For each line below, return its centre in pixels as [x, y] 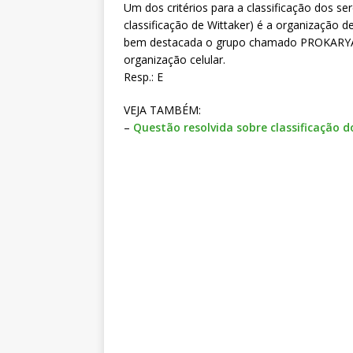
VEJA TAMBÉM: [162, 110]
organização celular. [175, 60]
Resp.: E [143, 77]
